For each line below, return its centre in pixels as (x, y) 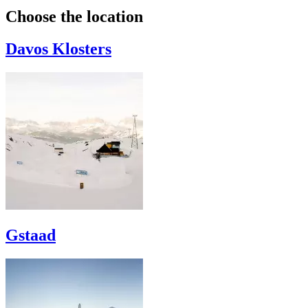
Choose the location (74, 17)
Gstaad (31, 235)
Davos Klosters (58, 49)
